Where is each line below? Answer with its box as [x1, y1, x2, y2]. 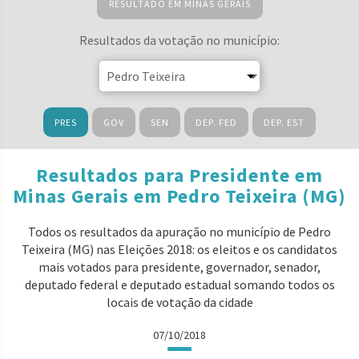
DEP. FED [196, 116, 237, 128]
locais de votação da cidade [106, 294, 253, 310]
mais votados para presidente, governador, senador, [38, 259, 321, 275]
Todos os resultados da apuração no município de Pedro [28, 224, 331, 240]
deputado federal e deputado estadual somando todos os [24, 276, 335, 292]
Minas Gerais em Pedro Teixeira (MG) [13, 184, 346, 208]
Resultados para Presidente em [36, 163, 323, 188]
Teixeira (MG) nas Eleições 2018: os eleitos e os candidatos [22, 241, 337, 257]
